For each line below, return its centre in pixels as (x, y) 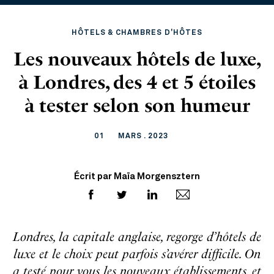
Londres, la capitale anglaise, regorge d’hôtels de (137, 237)
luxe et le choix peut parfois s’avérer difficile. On (137, 254)
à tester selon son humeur (137, 106)
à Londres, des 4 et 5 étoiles (137, 83)
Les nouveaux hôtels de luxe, (137, 59)
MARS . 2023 (143, 136)
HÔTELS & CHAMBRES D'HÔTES (137, 33)
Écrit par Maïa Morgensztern (137, 177)
